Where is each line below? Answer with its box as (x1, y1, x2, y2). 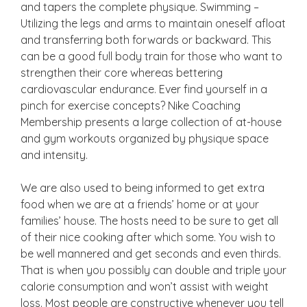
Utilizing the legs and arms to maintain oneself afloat (21, 16, 286, 30)
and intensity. (21, 148, 88, 162)
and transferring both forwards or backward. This (21, 33, 271, 47)
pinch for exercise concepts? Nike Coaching (21, 99, 241, 112)
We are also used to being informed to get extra (21, 181, 265, 195)
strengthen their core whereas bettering (21, 66, 223, 79)
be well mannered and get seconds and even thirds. (21, 247, 281, 260)
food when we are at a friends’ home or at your (21, 197, 259, 211)
